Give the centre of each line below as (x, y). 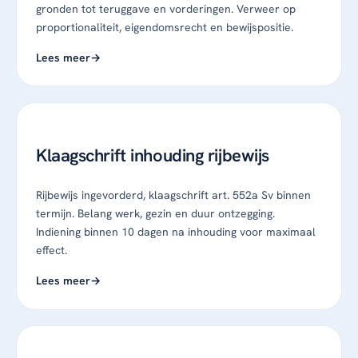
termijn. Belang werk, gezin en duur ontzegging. (155, 214)
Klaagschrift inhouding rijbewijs (153, 156)
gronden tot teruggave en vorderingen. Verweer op (166, 9)
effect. (52, 251)
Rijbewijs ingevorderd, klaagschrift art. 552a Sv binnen (173, 195)
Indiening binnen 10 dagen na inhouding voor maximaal (176, 232)
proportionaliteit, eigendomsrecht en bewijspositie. (165, 28)
